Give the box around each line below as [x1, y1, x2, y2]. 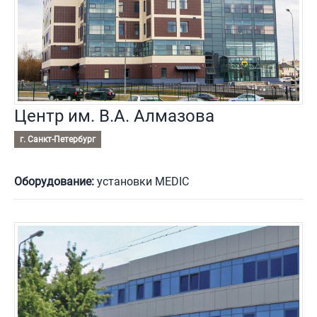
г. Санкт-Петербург [20, 134, 96, 145]
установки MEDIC [94, 175, 189, 189]
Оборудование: [14, 175, 94, 189]
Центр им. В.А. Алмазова [14, 106, 214, 127]
